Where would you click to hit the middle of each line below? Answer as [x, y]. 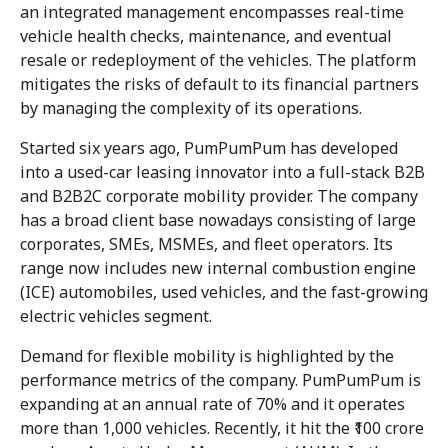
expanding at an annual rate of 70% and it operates [212, 403]
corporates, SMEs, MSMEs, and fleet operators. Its [206, 243]
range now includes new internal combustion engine [218, 267]
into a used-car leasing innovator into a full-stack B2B [222, 171]
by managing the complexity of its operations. [191, 107]
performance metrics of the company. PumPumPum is [220, 379]
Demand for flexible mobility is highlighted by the [207, 355]
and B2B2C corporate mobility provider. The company [219, 195]
